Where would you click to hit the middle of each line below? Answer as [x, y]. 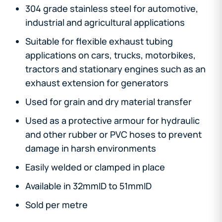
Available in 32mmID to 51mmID [88, 186]
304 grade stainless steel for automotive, [112, 8]
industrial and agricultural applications [105, 22]
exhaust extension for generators [97, 83]
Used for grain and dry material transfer [109, 101]
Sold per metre [56, 204]
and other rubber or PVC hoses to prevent [113, 134]
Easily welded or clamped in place [95, 167]
